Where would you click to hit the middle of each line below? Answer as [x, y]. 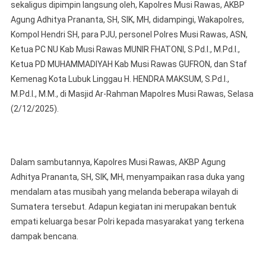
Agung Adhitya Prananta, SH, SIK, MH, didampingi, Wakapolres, [127, 20]
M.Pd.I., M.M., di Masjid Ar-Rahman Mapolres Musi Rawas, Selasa [132, 94]
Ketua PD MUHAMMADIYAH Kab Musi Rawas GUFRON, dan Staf [129, 64]
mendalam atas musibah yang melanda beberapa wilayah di [124, 192]
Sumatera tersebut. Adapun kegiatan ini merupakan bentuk [123, 207]
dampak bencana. [44, 237]
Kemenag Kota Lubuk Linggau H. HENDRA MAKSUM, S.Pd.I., [120, 79]
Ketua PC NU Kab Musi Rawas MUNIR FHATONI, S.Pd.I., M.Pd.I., [125, 50]
